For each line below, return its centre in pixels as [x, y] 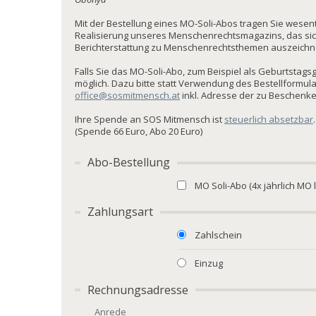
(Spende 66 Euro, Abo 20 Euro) [139, 132]
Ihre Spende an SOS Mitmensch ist [150, 120]
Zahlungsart [121, 212]
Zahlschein [219, 235]
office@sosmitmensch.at [127, 96]
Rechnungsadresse [138, 290]
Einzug [209, 263]
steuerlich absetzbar [269, 120]
